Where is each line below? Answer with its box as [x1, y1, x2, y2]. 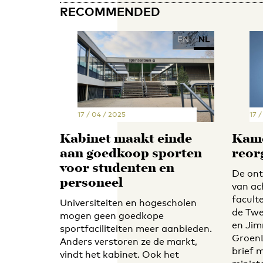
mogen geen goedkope [60, 210, 164, 221]
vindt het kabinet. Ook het [60, 248, 179, 260]
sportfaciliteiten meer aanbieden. [60, 222, 212, 234]
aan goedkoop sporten [60, 143, 202, 164]
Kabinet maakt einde [60, 129, 192, 150]
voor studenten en [60, 158, 174, 179]
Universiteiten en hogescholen [60, 197, 197, 208]
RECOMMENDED [60, 4, 160, 18]
